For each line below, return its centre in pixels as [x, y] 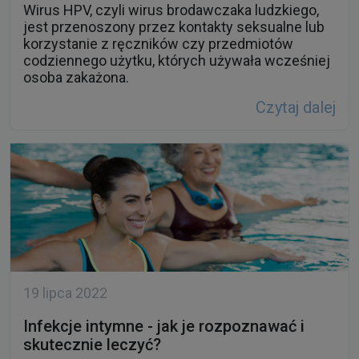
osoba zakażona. [76, 78]
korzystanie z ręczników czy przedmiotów [158, 44]
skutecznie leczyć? [92, 345]
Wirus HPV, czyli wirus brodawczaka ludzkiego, [171, 10]
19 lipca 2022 [65, 293]
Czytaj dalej [296, 108]
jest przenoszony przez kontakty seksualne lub [174, 27]
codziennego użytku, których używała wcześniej [177, 61]
